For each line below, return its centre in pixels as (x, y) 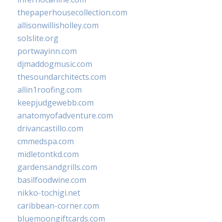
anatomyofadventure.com (65, 115)
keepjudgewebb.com (55, 102)
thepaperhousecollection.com (72, 12)
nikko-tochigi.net (49, 193)
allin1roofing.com (50, 89)
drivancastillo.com (50, 128)
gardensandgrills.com (57, 167)
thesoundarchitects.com (62, 77)
